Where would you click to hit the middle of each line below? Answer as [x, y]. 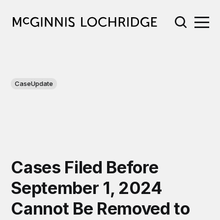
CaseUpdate [34, 83]
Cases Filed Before [85, 167]
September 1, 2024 [87, 188]
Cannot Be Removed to [100, 208]
